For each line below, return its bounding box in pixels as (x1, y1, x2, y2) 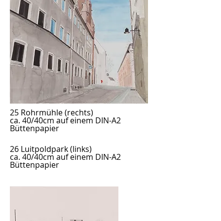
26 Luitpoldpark (10, 144, 68, 154)
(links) (68, 144, 92, 154)
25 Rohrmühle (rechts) (10, 107, 93, 118)
